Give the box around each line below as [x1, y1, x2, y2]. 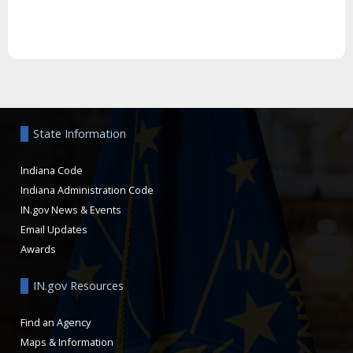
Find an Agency [20, 314, 91, 329]
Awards [20, 241, 56, 256]
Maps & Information [20, 334, 113, 349]
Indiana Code [20, 162, 83, 177]
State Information [33, 125, 126, 141]
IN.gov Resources [33, 277, 124, 293]
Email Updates [20, 221, 87, 236]
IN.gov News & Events [20, 202, 121, 217]
